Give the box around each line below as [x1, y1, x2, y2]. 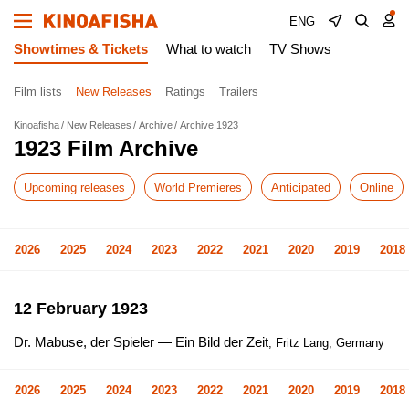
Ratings [165, 84, 205, 99]
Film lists [14, 84, 62, 99]
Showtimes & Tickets [14, 41, 148, 57]
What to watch [166, 41, 251, 57]
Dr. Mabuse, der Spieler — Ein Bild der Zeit [14, 334, 268, 350]
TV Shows [269, 41, 331, 57]
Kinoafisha [14, 120, 59, 131]
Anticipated [271, 180, 330, 194]
